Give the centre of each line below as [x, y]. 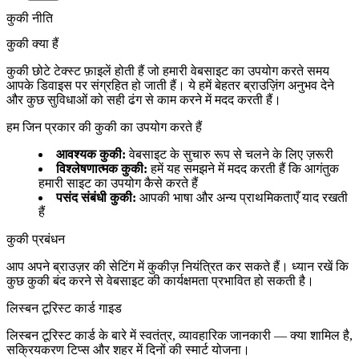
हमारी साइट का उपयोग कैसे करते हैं [118, 183]
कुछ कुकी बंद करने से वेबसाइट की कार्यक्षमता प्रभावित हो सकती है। [160, 280]
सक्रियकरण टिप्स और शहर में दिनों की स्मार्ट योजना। [128, 349]
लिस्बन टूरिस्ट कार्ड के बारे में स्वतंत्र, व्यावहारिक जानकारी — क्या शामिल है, [179, 335]
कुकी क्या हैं [32, 43]
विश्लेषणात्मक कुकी [100, 168]
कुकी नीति [30, 18]
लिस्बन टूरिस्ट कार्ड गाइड [64, 308]
